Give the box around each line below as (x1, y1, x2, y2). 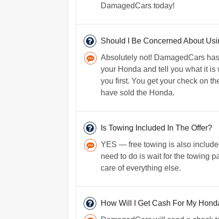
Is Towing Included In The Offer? (100, 124, 212, 132)
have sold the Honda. (100, 88, 175, 97)
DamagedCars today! (100, 1, 175, 10)
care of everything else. (100, 164, 181, 172)
